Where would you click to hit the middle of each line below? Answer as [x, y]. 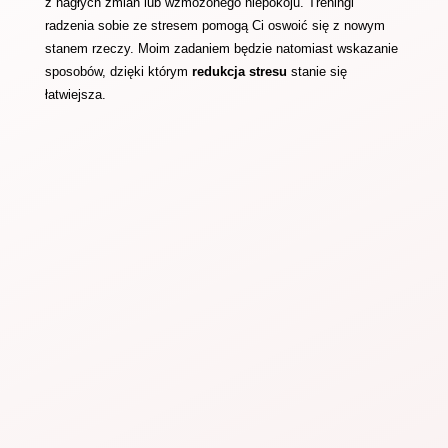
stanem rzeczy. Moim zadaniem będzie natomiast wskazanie [221, 48]
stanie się [316, 71]
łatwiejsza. [75, 94]
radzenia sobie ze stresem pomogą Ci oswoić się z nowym [214, 25]
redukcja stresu [239, 71]
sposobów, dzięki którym [118, 71]
